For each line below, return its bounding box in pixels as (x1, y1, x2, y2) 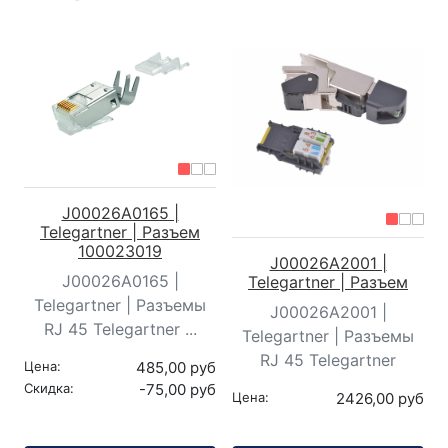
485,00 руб (136, 358, 216, 378)
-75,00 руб (139, 380, 216, 400)
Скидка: (24, 380, 74, 397)
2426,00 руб (336, 388, 424, 408)
